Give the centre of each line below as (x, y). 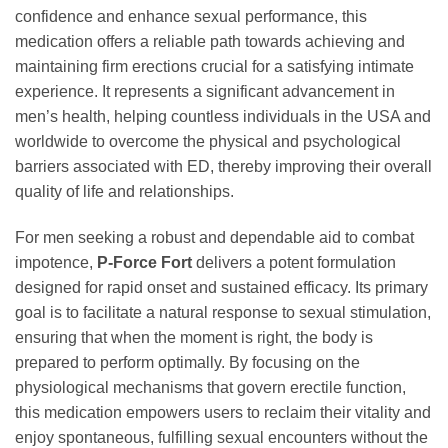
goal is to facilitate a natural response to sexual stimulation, (223, 313)
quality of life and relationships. (124, 192)
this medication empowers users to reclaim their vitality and (223, 413)
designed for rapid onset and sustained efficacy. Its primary (221, 288)
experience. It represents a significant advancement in (205, 92)
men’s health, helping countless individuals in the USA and (223, 117)
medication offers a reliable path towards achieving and (210, 42)
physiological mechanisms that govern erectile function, (210, 388)
